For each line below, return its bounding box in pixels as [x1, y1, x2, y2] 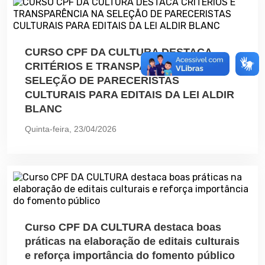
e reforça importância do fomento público [25, 249, 235, 261]
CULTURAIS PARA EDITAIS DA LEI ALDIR [25, 88, 234, 101]
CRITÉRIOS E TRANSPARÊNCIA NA [25, 60, 205, 72]
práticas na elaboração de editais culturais [25, 235, 240, 247]
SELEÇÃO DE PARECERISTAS [25, 74, 179, 86]
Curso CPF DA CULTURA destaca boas [25, 221, 221, 233]
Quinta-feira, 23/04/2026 [25, 124, 117, 134]
